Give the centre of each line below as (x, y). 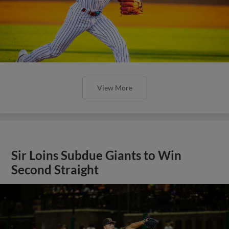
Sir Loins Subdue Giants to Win (97, 155)
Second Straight (55, 169)
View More (114, 87)
